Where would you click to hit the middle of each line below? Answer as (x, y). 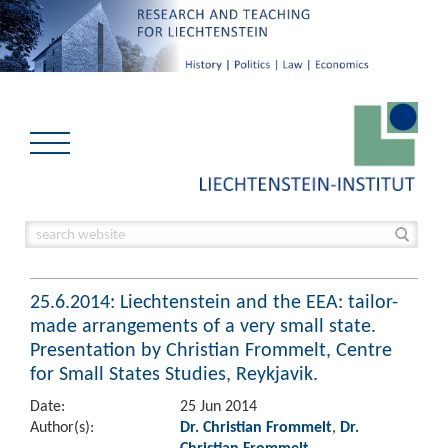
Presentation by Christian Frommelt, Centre (211, 349)
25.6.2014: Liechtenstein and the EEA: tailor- (214, 301)
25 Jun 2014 (218, 405)
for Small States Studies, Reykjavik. (174, 373)
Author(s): (62, 426)
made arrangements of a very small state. (203, 325)
